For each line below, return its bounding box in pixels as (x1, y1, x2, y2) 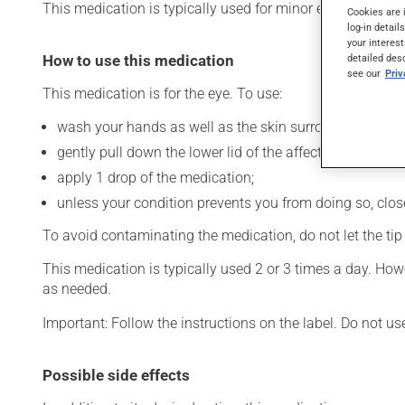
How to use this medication (42, 52, 234, 70)
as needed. (42, 280, 111, 297)
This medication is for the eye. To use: (42, 85, 282, 102)
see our (347, 67, 381, 80)
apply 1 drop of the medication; (57, 169, 254, 186)
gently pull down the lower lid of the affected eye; (57, 144, 365, 161)
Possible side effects (42, 366, 190, 384)
